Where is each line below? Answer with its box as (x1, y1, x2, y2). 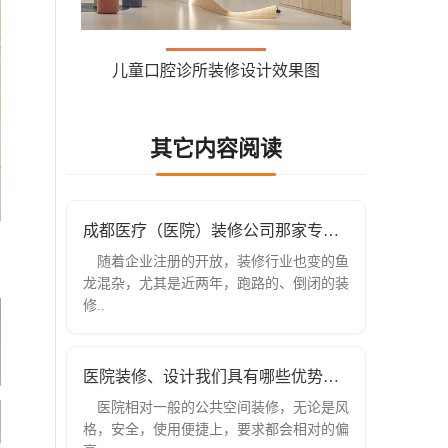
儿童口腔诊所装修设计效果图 (112, 62, 320, 80)
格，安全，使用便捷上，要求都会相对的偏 (83, 422, 349, 438)
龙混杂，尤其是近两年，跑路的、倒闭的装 (83, 276, 349, 292)
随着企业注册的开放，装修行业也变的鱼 (97, 254, 349, 270)
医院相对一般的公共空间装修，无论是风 (97, 400, 349, 416)
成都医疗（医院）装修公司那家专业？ (323, 222, 339, 240)
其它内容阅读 (150, 136, 282, 162)
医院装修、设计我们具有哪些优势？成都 (323, 368, 339, 386)
